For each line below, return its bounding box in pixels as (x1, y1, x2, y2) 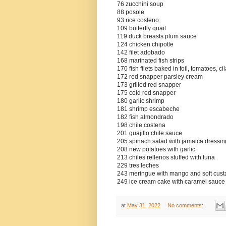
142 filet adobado (117, 49, 165, 56)
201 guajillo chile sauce (117, 130, 182, 137)
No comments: (167, 202, 205, 209)
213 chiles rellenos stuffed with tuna (117, 154, 215, 161)
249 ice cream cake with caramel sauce (117, 178, 225, 186)
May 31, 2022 (127, 202, 160, 209)
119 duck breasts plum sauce (117, 33, 197, 40)
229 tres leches (117, 162, 159, 169)
